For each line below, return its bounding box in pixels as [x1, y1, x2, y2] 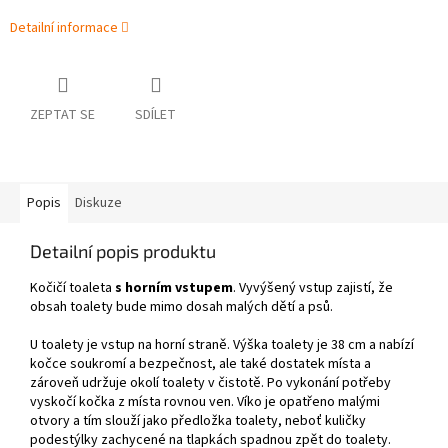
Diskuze [75, 193, 122, 214]
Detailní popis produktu [30, 240, 216, 263]
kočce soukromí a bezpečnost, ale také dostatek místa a [30, 354, 371, 375]
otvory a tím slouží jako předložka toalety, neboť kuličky [30, 411, 366, 432]
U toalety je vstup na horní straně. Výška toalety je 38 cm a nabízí [30, 335, 414, 356]
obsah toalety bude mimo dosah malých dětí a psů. [30, 297, 333, 318]
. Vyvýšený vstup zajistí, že [233, 278, 393, 299]
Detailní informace [10, 18, 118, 39]
